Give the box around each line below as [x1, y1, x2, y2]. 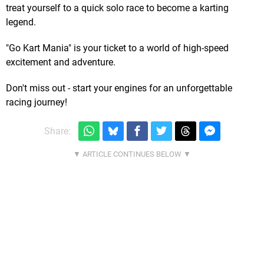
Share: [44, 125, 71, 137]
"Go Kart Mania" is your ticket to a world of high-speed [6, 42, 229, 54]
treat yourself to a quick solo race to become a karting [6, 2, 229, 14]
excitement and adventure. [6, 57, 115, 68]
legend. [6, 16, 36, 28]
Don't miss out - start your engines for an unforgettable [6, 82, 232, 94]
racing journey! [6, 97, 67, 108]
